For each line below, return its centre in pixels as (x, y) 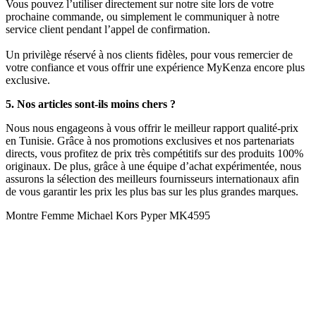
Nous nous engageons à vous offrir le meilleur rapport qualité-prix (152, 128)
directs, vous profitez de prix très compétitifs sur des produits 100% (154, 154)
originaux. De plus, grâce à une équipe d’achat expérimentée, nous (153, 166)
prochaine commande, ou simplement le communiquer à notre (142, 17)
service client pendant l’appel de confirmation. (108, 30)
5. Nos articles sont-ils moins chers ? (91, 104)
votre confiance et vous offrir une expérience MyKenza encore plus (155, 68)
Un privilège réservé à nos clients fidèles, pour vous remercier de (149, 55)
